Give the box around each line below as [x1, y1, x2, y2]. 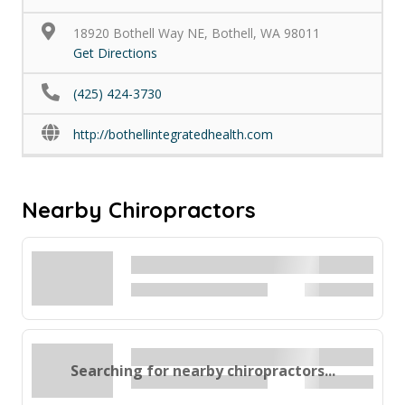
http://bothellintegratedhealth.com [73, 126, 273, 143]
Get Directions [73, 44, 157, 61]
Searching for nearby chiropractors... [70, 360, 335, 381]
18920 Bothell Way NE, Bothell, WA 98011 [73, 24, 320, 42]
